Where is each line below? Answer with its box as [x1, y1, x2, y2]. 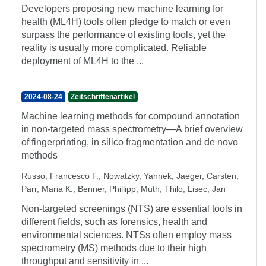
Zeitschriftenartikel [71, 93, 135, 101]
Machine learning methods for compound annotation [21, 111, 240, 121]
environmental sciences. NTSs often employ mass [21, 230, 232, 240]
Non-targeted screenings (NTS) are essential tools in [21, 204, 242, 214]
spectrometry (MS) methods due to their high [21, 243, 207, 253]
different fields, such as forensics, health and [21, 217, 207, 227]
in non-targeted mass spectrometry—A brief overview [21, 124, 243, 134]
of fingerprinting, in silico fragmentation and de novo [21, 137, 238, 147]
